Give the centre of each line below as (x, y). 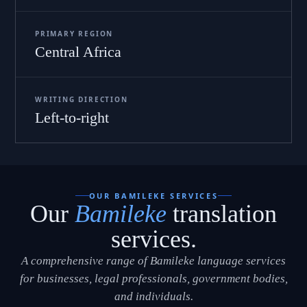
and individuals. (153, 296)
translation (222, 213)
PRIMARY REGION (74, 33)
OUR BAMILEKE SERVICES (153, 195)
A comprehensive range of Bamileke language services (153, 260)
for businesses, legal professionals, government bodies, (153, 278)
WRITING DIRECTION (82, 99)
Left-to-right (72, 117)
